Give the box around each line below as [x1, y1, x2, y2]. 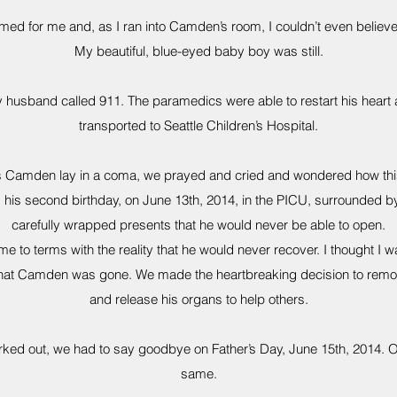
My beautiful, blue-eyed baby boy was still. [74, 43, 323, 59]
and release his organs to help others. [89, 291, 308, 307]
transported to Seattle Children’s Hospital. [79, 117, 318, 134]
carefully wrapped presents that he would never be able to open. [12, 216, 385, 233]
